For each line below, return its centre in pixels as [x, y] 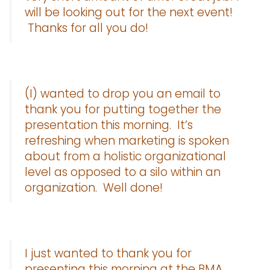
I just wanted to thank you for [108, 253]
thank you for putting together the [123, 109]
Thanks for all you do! [88, 28]
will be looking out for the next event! [129, 12]
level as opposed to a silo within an [123, 172]
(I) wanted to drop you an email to [123, 94]
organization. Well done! [94, 188]
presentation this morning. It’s [109, 125]
